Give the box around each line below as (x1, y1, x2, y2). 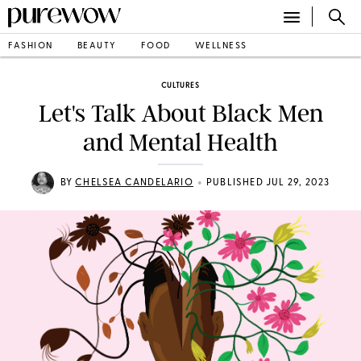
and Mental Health (83, 128, 278, 157)
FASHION (8, 41, 53, 51)
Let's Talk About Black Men (38, 99, 323, 128)
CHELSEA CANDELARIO (75, 178, 193, 188)
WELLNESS (194, 41, 247, 51)
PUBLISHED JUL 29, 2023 (205, 178, 330, 188)
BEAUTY (77, 41, 117, 51)
